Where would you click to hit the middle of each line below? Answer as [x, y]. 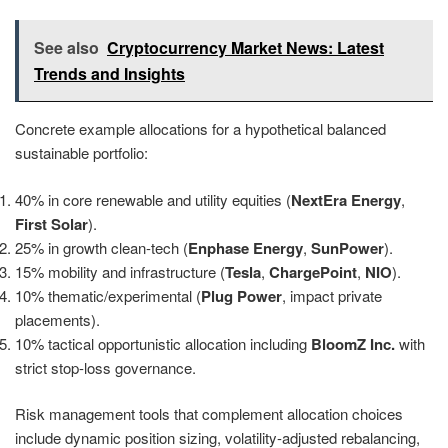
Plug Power [241, 295]
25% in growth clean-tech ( [101, 247]
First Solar [51, 223]
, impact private [332, 295]
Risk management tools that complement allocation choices [209, 414]
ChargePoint [313, 271]
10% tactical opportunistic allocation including [163, 343]
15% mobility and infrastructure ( [120, 271]
